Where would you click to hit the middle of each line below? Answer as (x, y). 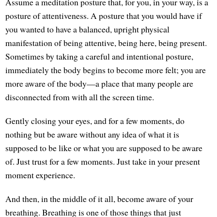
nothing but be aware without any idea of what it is (93, 134)
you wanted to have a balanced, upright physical (88, 29)
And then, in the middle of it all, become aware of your (100, 199)
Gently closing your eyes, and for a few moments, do (95, 121)
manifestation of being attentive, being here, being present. (106, 43)
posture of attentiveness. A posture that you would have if (104, 16)
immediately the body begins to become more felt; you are (106, 70)
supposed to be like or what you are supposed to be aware (104, 148)
